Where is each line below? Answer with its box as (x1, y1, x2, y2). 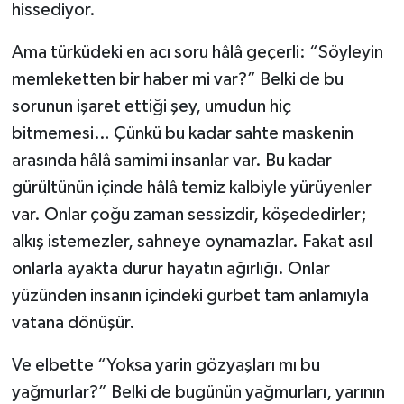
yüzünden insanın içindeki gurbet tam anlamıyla (11, 286, 369, 305)
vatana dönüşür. (11, 313, 135, 332)
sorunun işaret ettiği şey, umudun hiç (11, 96, 291, 115)
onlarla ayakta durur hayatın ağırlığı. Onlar (11, 259, 330, 278)
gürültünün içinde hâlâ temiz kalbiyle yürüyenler (11, 178, 372, 197)
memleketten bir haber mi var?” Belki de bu (11, 69, 344, 88)
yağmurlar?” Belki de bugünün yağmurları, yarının (11, 382, 385, 401)
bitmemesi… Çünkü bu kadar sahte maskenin (11, 124, 353, 142)
